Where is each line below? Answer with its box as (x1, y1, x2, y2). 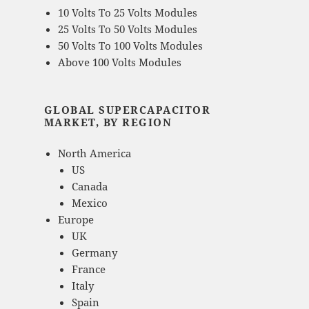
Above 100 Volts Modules (57, 55, 181, 70)
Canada (71, 179, 108, 194)
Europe (57, 212, 94, 227)
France (71, 262, 106, 277)
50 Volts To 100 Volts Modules (57, 39, 203, 53)
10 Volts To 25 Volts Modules (57, 6, 197, 20)
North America (57, 146, 131, 161)
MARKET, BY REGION (43, 115, 172, 130)
